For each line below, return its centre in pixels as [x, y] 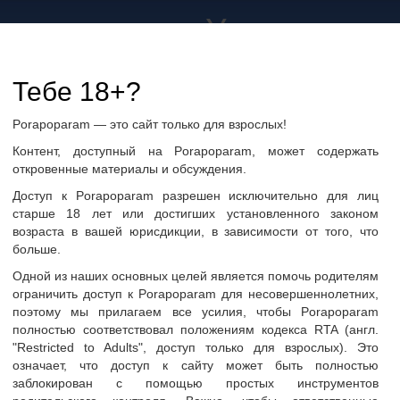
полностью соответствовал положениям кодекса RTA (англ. [196, 329]
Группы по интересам [111, 130]
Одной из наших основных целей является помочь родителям [196, 275]
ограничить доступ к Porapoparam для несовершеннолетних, [196, 293]
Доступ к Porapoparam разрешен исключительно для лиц [196, 195]
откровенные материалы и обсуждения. [129, 168]
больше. [37, 249]
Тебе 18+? [77, 91]
